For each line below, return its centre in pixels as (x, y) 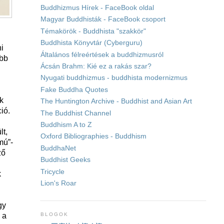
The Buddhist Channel (75, 113)
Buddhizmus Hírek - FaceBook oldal (97, 7)
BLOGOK (54, 214)
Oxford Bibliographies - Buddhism (93, 136)
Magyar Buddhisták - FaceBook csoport (103, 19)
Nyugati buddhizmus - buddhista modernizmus (114, 78)
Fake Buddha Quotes (74, 89)
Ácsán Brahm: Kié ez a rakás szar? (96, 66)
